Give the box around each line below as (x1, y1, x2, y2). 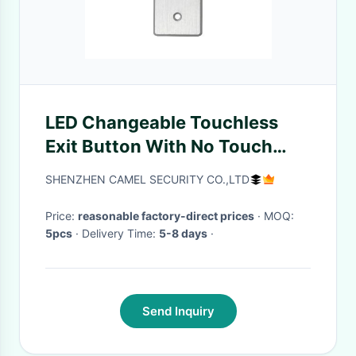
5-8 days (159, 226, 207, 240)
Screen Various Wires (45, 160, 228, 180)
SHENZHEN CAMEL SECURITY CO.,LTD (45, 172, 250, 186)
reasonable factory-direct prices (78, 209, 254, 222)
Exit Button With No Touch (45, 136, 273, 157)
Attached (45, 184, 125, 204)
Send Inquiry (141, 304, 215, 319)
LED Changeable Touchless (45, 112, 278, 133)
